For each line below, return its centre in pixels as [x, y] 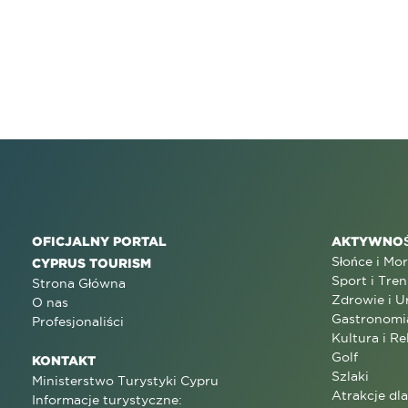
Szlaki [350, 376]
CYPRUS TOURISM [92, 263]
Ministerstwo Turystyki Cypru [125, 381]
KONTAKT [64, 360]
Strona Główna [79, 283]
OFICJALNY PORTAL [99, 241]
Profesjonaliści [78, 321]
